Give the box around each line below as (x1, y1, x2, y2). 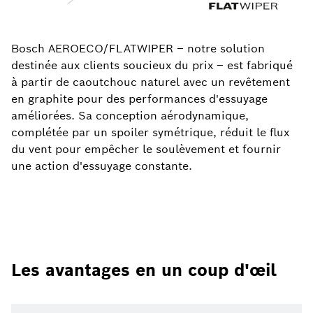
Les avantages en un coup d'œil (11, 259, 277, 281)
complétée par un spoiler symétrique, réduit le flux (11, 125, 289, 140)
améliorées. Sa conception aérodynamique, (11, 108, 249, 123)
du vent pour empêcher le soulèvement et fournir (11, 142, 281, 156)
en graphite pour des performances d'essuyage (11, 92, 268, 106)
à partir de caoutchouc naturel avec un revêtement (11, 75, 290, 89)
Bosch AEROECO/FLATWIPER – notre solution (11, 41, 265, 56)
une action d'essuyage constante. (11, 159, 192, 173)
